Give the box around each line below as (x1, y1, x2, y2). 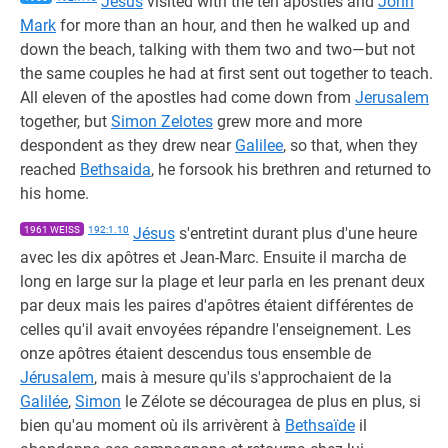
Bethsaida (80, 160, 151, 179)
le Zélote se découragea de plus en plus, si (121, 392, 421, 411)
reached (20, 160, 80, 179)
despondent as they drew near (20, 136, 235, 155)
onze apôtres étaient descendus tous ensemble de (20, 344, 371, 363)
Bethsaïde (285, 416, 355, 435)
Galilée (20, 392, 68, 411)
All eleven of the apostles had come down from (20, 88, 355, 107)
